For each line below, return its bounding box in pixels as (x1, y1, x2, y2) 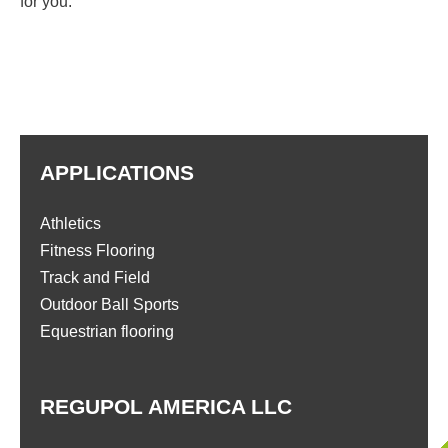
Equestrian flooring (40, 323, 174, 341)
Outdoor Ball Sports (40, 296, 179, 314)
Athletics (40, 215, 101, 233)
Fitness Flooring (40, 242, 155, 260)
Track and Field (40, 269, 150, 287)
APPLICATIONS (40, 161, 194, 185)
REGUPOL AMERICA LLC (40, 395, 292, 419)
